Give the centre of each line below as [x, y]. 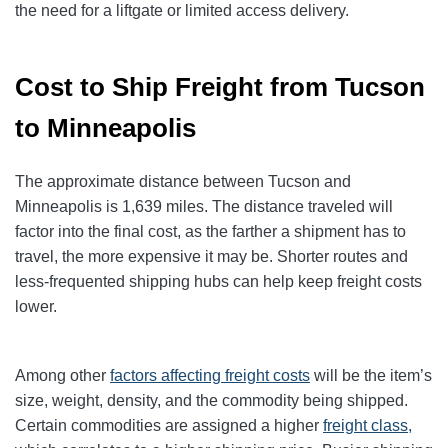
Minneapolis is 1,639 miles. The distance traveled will [204, 207]
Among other [60, 376]
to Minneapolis [105, 128]
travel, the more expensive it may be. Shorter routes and [211, 257]
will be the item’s [371, 376]
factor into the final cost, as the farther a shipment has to [210, 232]
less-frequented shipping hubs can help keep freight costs [218, 282]
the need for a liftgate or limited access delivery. [182, 11]
